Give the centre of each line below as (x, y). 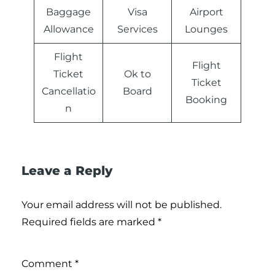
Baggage (68, 12)
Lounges (206, 29)
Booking (206, 100)
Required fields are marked (90, 222)
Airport (206, 12)
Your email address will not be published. (122, 205)
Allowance (68, 29)
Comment (48, 264)
